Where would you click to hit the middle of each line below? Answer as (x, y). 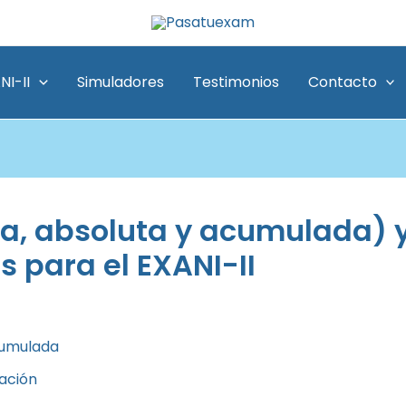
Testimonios (236, 82)
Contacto (342, 82)
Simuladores (120, 82)
